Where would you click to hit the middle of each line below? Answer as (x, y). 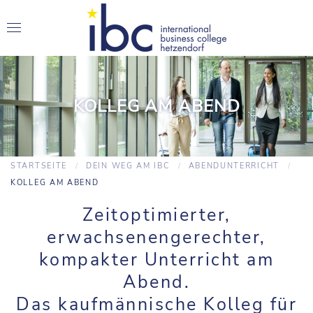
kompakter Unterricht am (156, 260)
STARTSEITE (39, 166)
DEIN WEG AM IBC (128, 166)
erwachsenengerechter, (156, 238)
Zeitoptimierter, (156, 215)
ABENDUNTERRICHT (234, 166)
